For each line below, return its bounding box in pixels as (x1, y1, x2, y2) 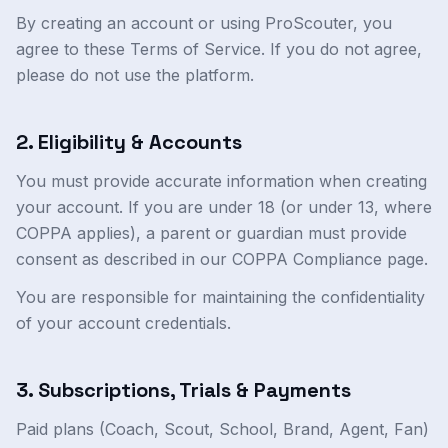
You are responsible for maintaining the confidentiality (16, 287, 425, 307)
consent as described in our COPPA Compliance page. (16, 249, 428, 269)
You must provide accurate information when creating (16, 171, 427, 191)
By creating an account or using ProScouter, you (16, 13, 392, 33)
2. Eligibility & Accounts (16, 129, 242, 155)
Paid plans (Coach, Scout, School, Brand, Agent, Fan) (16, 419, 429, 439)
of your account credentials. (16, 313, 231, 333)
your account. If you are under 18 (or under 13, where (16, 197, 432, 217)
